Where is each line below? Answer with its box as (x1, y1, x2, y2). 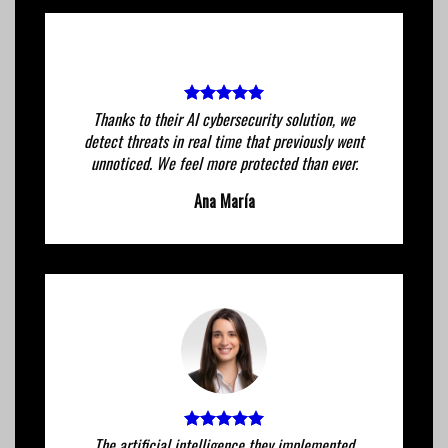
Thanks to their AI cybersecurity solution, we (93, 107, 355, 132)
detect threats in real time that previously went (84, 129, 364, 154)
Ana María (193, 189, 255, 214)
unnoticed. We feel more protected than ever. (90, 151, 358, 176)
